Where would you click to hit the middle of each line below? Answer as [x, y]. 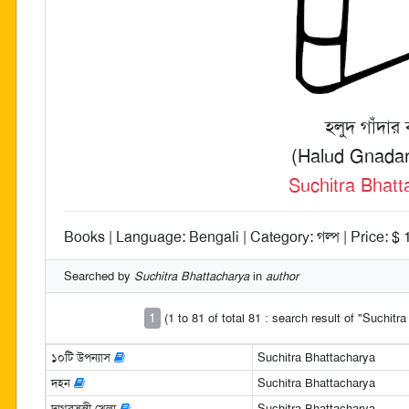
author [282, 276]
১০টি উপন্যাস [82, 357]
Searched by [99, 276]
